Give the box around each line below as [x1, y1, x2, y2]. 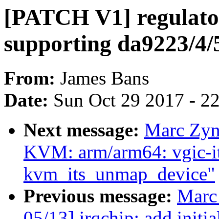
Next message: [23, 119, 144, 141]
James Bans [60, 67, 149, 89]
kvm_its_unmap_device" [23, 163, 215, 185]
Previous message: [23, 185, 177, 207]
